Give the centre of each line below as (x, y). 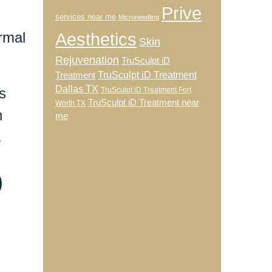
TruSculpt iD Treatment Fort (146, 90)
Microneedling (139, 17)
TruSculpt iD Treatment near (144, 103)
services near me (86, 17)
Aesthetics (96, 39)
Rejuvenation (87, 60)
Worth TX (70, 103)
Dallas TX (77, 89)
